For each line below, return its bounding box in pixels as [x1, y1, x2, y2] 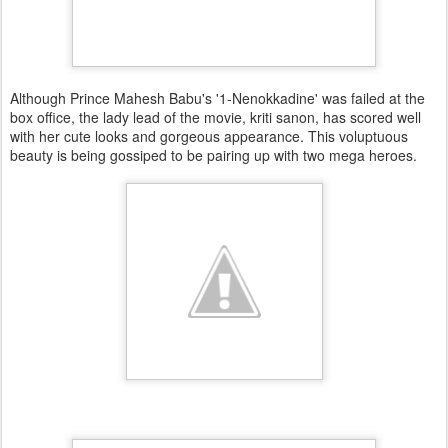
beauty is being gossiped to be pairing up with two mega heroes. [10, 145, 421, 165]
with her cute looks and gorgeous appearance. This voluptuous [10, 126, 408, 146]
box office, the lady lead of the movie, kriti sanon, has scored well [10, 107, 421, 127]
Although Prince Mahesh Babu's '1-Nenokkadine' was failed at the [10, 88, 425, 108]
